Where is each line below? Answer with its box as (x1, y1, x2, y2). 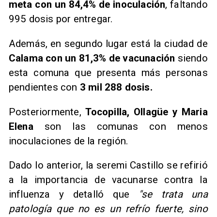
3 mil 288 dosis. (77, 81, 153, 93)
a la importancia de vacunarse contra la (8, 174, 208, 186)
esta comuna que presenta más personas (8, 67, 208, 79)
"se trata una (138, 188, 208, 201)
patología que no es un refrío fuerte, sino (8, 203, 208, 215)
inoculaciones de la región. (8, 135, 129, 147)
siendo (177, 52, 208, 64)
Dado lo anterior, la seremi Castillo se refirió (8, 159, 208, 171)
